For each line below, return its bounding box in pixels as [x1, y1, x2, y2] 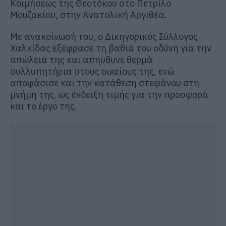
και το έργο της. [10, 100, 77, 112]
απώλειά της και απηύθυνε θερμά [10, 53, 153, 66]
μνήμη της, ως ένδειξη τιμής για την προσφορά [10, 88, 208, 100]
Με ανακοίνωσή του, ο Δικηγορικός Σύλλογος [10, 30, 198, 42]
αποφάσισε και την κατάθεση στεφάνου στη [10, 77, 199, 89]
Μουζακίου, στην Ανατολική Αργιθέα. [10, 9, 167, 21]
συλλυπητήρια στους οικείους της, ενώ [10, 65, 174, 77]
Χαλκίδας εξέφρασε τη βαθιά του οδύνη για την [10, 42, 211, 54]
